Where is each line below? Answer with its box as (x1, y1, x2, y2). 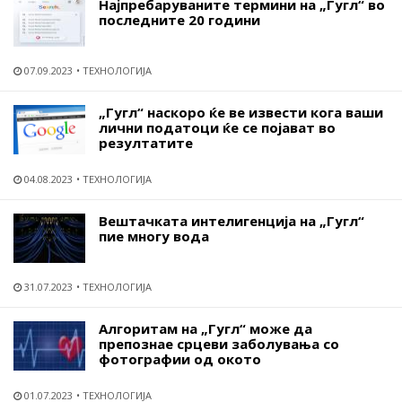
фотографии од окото (99, 350, 261, 368)
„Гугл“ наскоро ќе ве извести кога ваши (99, 103, 383, 121)
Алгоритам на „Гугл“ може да (99, 319, 312, 337)
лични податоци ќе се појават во (99, 118, 336, 136)
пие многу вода (99, 227, 209, 245)
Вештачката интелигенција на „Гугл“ (99, 212, 364, 230)
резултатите (99, 134, 193, 152)
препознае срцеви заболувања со (99, 335, 339, 353)
